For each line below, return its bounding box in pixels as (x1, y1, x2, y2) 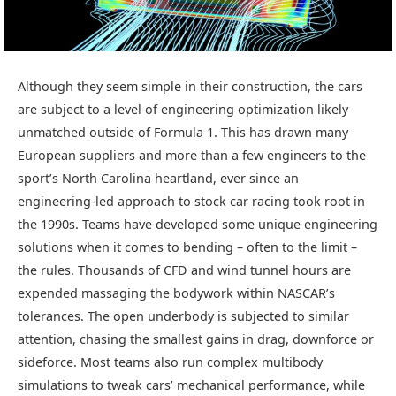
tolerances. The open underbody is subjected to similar (18, 308, 349, 325)
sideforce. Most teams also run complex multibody (18, 354, 323, 371)
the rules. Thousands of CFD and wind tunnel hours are (18, 262, 351, 279)
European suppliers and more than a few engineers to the (18, 147, 366, 164)
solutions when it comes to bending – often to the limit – (18, 239, 357, 256)
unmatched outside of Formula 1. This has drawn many (18, 124, 348, 141)
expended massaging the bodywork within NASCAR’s (18, 285, 335, 302)
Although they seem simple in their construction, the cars (18, 78, 362, 95)
